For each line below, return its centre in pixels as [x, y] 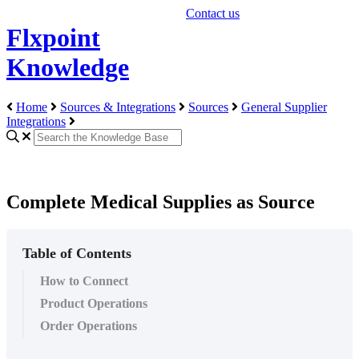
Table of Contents [77, 254]
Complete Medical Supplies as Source [161, 202]
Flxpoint [53, 38]
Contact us [213, 13]
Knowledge [68, 68]
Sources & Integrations [118, 107]
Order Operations [89, 326]
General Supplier [284, 107]
